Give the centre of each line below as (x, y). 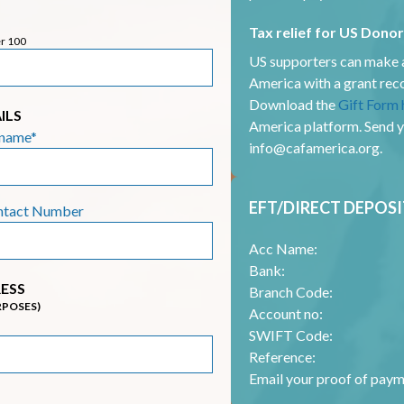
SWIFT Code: (291, 335)
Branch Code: (291, 292)
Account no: (286, 313)
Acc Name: (283, 248)
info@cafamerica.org (314, 147)
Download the (294, 104)
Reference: (282, 357)
